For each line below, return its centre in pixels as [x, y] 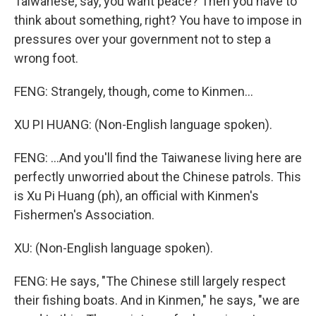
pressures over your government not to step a [142, 39]
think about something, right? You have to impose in [158, 20]
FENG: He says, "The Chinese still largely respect [150, 281]
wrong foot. [46, 58]
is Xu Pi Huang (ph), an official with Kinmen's [136, 196]
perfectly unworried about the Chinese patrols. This [158, 177]
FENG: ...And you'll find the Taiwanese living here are [158, 158]
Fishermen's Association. [84, 215]
